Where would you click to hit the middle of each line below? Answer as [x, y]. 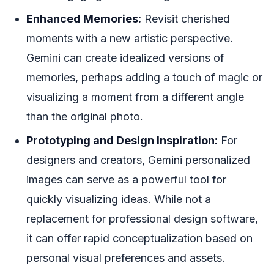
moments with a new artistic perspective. [130, 38]
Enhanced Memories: [84, 18]
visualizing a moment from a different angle [135, 97]
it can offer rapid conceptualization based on [139, 238]
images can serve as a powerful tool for [126, 179]
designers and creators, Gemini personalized [138, 160]
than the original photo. [85, 116]
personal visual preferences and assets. [126, 257]
